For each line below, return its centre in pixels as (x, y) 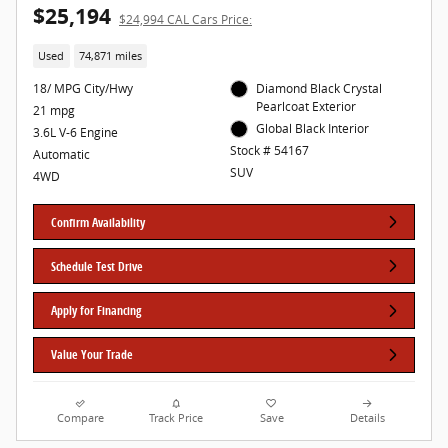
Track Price (176, 417)
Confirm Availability (98, 222)
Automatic (61, 154)
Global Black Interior (313, 128)
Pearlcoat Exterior (306, 106)
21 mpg (54, 110)
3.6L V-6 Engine (75, 132)
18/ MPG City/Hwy (83, 88)
